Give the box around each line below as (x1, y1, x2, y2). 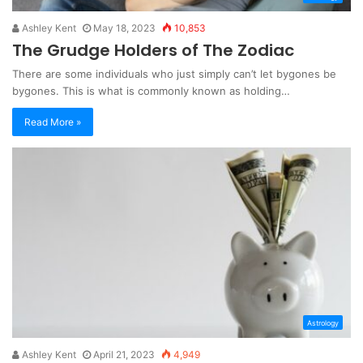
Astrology (307, 318, 339, 328)
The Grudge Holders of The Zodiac (12, 38, 294, 62)
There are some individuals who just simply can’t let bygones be (12, 66, 336, 80)
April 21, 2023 (93, 348, 155, 361)
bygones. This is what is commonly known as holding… (12, 83, 290, 97)
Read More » (24, 115, 81, 128)
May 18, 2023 (93, 21, 156, 34)
